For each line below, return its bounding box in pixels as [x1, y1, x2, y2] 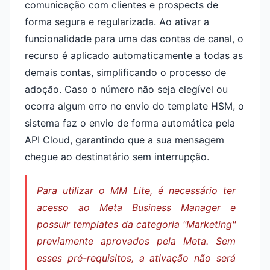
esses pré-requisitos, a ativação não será [37, 252, 236, 264]
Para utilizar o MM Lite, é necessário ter [37, 184, 236, 196]
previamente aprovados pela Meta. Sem [37, 235, 236, 247]
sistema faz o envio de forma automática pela [25, 117, 235, 129]
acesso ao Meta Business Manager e [37, 201, 236, 213]
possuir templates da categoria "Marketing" [37, 218, 236, 230]
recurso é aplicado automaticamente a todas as [25, 49, 243, 61]
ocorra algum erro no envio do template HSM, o [25, 100, 244, 112]
